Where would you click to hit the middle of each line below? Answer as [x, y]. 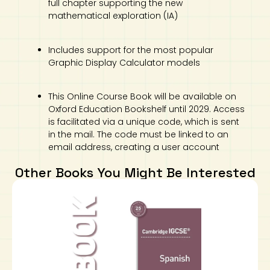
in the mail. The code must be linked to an [138, 135]
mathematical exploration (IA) [113, 16]
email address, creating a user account [134, 147]
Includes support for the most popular [131, 50]
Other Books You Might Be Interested [135, 173]
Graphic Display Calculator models [124, 62]
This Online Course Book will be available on [142, 97]
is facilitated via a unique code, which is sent [144, 122]
